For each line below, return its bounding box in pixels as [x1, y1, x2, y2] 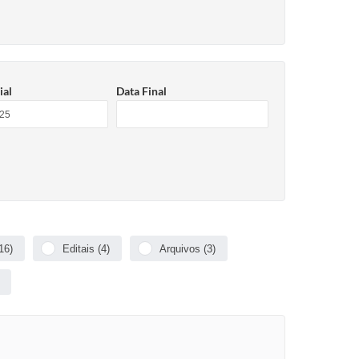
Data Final [116, 84, 167, 98]
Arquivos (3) [159, 242, 216, 255]
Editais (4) [63, 242, 110, 255]
